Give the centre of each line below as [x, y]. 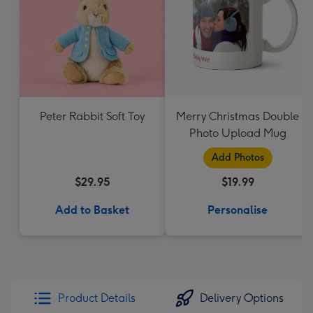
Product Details [96, 298]
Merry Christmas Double [238, 116]
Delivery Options [242, 298]
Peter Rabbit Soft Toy [92, 116]
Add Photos [238, 158]
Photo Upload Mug [238, 133]
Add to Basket [92, 210]
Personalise [238, 210]
